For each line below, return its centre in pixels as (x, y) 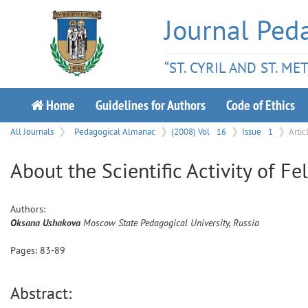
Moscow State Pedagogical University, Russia (171, 223)
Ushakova (62, 223)
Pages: (25, 250)
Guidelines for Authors (151, 105)
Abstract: (41, 293)
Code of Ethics (261, 105)
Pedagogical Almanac (115, 131)
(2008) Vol (191, 131)
